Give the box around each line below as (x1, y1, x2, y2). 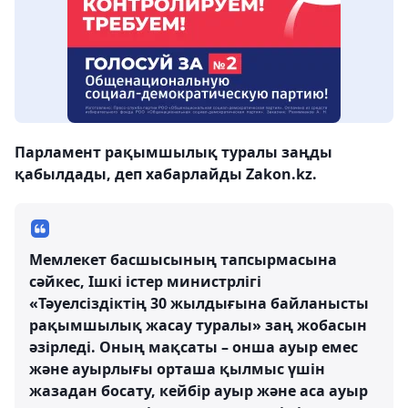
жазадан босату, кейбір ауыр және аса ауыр (29, 380, 368, 401)
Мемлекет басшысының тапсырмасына (29, 249, 337, 270)
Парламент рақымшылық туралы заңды (15, 141, 332, 162)
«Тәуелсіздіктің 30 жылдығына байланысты (29, 292, 369, 313)
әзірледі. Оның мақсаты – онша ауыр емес (29, 336, 358, 357)
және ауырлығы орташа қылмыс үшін (29, 358, 325, 379)
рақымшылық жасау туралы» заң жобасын (29, 314, 367, 335)
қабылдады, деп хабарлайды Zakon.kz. (15, 163, 317, 184)
